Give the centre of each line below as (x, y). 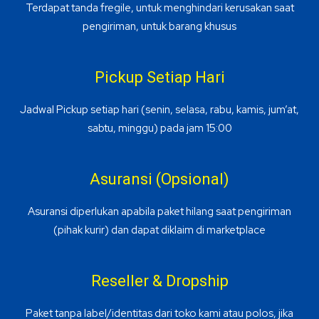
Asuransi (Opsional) (159, 179)
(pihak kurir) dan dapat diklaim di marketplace (159, 230)
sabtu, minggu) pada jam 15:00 (159, 128)
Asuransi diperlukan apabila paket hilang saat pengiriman (159, 211)
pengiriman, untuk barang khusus (159, 26)
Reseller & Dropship (159, 281)
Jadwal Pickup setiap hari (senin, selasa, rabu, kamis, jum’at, (159, 109)
